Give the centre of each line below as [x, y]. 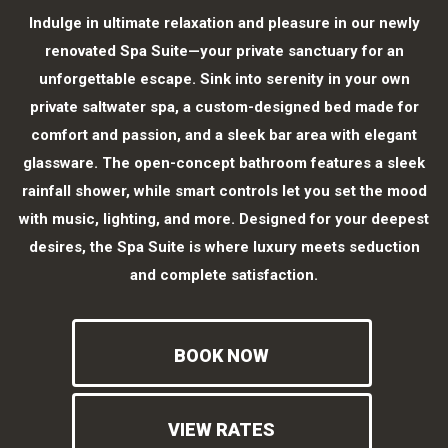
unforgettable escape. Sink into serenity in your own [224, 78]
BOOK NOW [221, 355]
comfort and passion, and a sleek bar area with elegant [224, 134]
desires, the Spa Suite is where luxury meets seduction [224, 246]
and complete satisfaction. [224, 274]
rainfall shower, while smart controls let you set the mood [224, 190]
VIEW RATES [221, 429]
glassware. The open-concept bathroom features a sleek [224, 162]
